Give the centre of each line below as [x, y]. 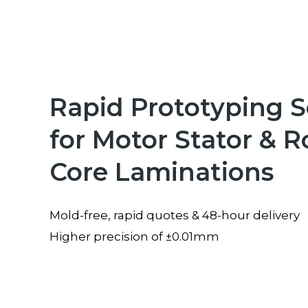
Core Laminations [162, 172]
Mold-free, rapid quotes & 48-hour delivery [175, 216]
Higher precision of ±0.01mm [134, 237]
